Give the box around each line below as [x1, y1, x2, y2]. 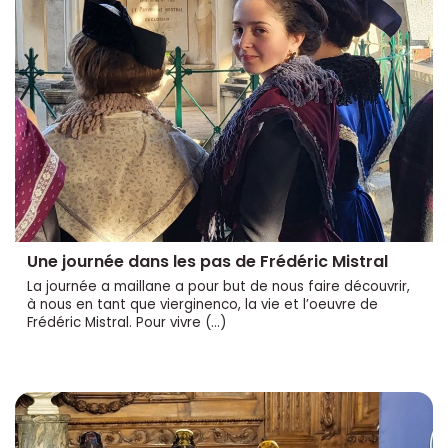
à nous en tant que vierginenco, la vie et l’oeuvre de [27, 295, 378, 315]
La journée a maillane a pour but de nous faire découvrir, [27, 277, 410, 297]
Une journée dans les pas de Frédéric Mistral [27, 250, 388, 274]
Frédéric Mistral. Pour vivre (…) [27, 313, 226, 333]
